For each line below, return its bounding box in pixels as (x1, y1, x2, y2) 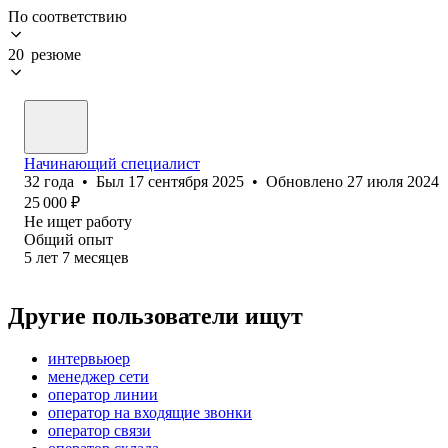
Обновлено (266, 172, 347, 190)
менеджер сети (48, 367, 149, 385)
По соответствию (8, 7, 127, 25)
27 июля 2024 (347, 172, 439, 190)
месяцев (74, 248, 129, 266)
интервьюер (48, 349, 130, 367)
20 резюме (8, 45, 81, 63)
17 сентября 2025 (128, 172, 244, 190)
